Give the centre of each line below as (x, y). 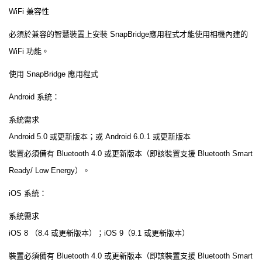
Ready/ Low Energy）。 (49, 170)
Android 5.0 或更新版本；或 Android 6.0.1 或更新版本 (100, 136)
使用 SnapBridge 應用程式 (54, 74)
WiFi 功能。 (29, 51)
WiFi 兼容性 (29, 11)
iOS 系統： (28, 193)
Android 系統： (34, 96)
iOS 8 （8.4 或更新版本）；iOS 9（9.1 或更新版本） (99, 233)
